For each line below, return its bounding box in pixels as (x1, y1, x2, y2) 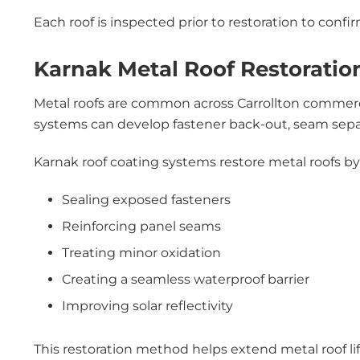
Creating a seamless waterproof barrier (62, 272, 309, 287)
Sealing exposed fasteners (62, 192, 231, 207)
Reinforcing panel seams (62, 219, 221, 234)
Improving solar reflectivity (62, 298, 233, 313)
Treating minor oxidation (62, 245, 221, 260)
